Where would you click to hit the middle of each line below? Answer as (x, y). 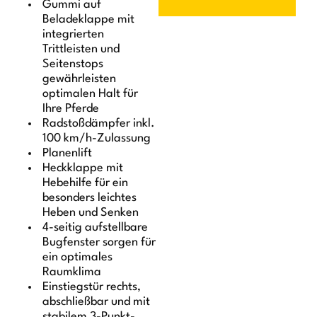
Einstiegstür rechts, (92, 287)
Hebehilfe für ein (86, 183)
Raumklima (72, 272)
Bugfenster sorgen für (99, 242)
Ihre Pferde (71, 108)
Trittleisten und (81, 49)
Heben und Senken (91, 212)
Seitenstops (73, 64)
